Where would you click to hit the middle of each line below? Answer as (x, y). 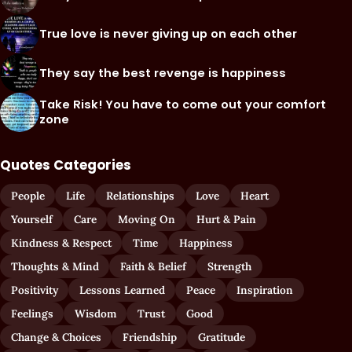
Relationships (140, 196)
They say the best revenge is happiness (163, 73)
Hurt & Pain (227, 220)
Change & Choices (56, 337)
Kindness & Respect (61, 243)
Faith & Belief (153, 267)
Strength (229, 267)
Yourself (31, 220)
